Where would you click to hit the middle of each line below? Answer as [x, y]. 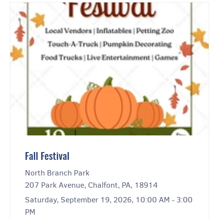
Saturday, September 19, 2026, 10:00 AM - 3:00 [109, 200]
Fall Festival [47, 157]
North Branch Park [57, 173]
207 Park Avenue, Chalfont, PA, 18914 [91, 185]
